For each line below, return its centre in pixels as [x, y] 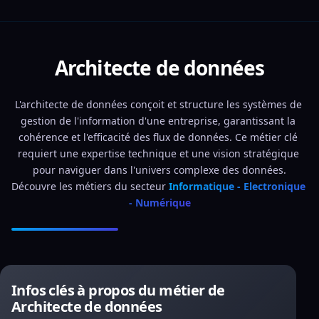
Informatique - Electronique [237, 186]
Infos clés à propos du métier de [118, 290]
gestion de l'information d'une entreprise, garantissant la [158, 121]
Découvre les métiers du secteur [90, 186]
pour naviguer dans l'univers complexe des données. [159, 170]
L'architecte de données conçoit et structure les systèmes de [158, 104]
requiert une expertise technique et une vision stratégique [158, 153]
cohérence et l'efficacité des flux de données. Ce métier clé [158, 137]
